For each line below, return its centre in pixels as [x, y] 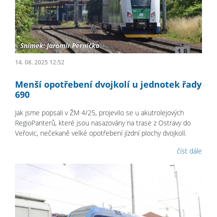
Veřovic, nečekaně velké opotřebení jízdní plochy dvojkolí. [101, 133]
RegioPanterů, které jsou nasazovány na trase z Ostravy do [103, 123]
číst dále [189, 151]
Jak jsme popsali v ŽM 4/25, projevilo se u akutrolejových [100, 113]
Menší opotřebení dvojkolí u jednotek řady [108, 85]
